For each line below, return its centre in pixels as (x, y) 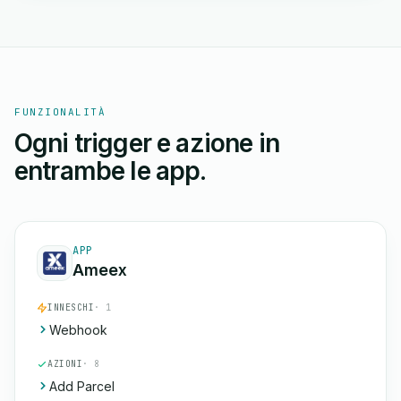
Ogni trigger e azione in (147, 143)
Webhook (78, 330)
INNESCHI (71, 307)
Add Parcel (82, 386)
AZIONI (65, 364)
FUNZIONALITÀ (60, 112)
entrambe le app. (111, 171)
